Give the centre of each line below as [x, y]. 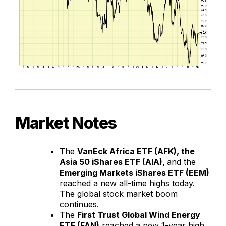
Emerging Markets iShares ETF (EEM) [134, 172]
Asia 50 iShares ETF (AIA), [113, 162]
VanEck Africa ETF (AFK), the [136, 151]
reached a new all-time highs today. [127, 183]
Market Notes [66, 123]
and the [181, 162]
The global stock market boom [119, 193]
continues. [79, 204]
